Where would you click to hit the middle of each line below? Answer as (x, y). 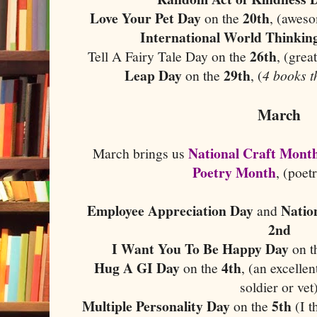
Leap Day (153, 75)
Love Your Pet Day (147, 18)
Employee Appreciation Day (170, 210)
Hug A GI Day (139, 267)
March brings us (141, 153)
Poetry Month (234, 172)
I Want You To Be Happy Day (200, 248)
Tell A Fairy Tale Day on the (169, 56)
